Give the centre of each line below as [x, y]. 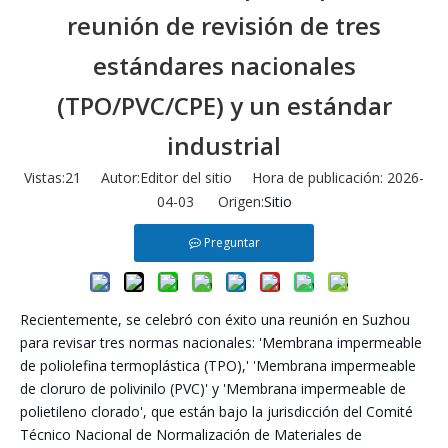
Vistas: [44, 177]
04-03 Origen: [210, 201]
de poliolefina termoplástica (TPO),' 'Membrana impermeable [218, 365]
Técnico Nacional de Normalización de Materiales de [191, 434]
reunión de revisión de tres [224, 25]
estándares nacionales [224, 65]
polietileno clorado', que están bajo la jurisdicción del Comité [216, 411]
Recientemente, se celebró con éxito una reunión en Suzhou [215, 319]
